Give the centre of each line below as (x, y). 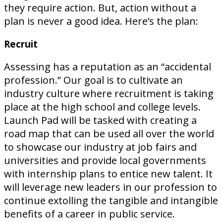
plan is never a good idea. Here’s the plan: (101, 21)
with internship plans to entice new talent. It (108, 174)
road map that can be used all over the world (109, 134)
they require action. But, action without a (100, 8)
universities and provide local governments (105, 161)
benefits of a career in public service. (89, 214)
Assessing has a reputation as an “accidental (108, 67)
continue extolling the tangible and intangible (111, 201)
